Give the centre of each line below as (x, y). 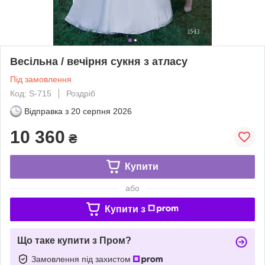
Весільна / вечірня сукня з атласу (99, 61)
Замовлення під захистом (82, 259)
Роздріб (81, 93)
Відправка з (46, 111)
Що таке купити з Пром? (74, 240)
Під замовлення (41, 79)
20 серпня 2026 (101, 111)
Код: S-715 (31, 93)
